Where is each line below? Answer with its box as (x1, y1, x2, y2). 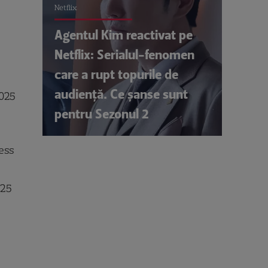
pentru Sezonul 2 (54, 105, 149, 122)
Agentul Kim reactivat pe (54, 26, 193, 43)
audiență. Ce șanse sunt (54, 86, 188, 102)
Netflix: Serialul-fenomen (54, 46, 194, 63)
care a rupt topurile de (54, 66, 178, 83)
